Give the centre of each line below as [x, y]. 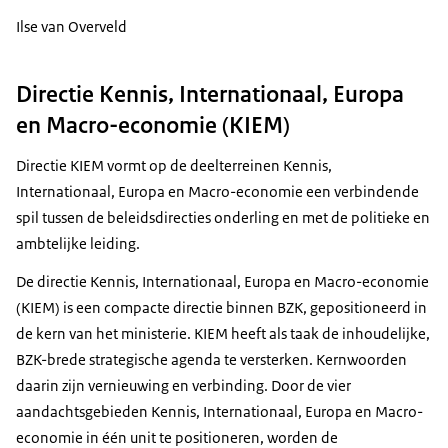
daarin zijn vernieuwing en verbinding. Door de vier [183, 385]
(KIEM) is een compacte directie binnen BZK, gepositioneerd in [221, 307]
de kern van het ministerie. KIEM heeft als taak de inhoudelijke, [223, 333]
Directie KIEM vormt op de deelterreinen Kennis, [174, 165]
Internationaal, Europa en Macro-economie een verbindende [217, 191]
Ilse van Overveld [71, 27]
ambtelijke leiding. [78, 243]
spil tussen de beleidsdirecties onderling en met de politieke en [223, 217]
